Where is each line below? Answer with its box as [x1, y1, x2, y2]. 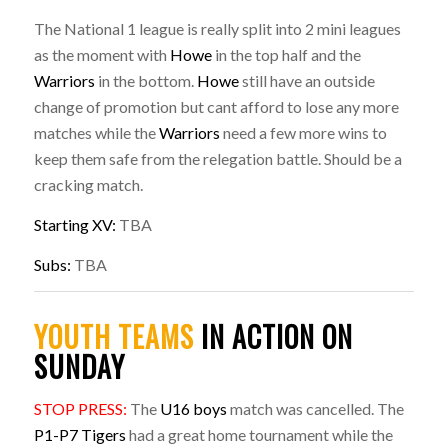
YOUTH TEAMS [33, 316, 201, 358]
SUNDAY [33, 346, 125, 388]
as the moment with [33, 45, 170, 65]
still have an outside [238, 71, 375, 91]
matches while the [33, 123, 159, 143]
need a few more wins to [219, 123, 387, 143]
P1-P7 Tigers [33, 424, 126, 444]
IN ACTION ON [200, 316, 353, 358]
